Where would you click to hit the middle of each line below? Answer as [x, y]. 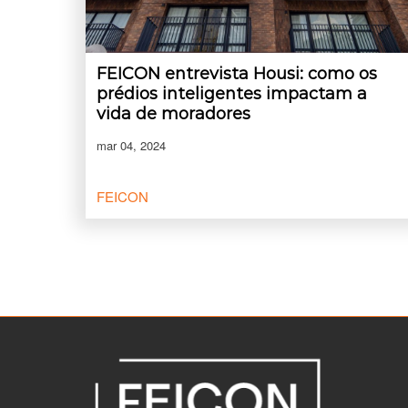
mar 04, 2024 [131, 145]
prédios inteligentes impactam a [232, 93]
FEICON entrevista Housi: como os [237, 73]
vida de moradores [173, 113]
